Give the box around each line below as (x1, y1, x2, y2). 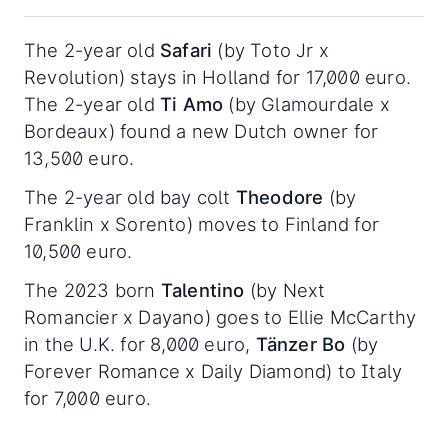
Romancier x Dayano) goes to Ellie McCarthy (24, 305, 417, 328)
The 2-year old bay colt (24, 185, 236, 208)
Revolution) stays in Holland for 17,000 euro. (24, 65, 412, 88)
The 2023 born (24, 278, 161, 301)
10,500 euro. (24, 239, 133, 262)
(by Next (244, 278, 326, 301)
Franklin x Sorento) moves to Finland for (24, 212, 380, 235)
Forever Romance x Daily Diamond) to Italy (24, 359, 403, 382)
